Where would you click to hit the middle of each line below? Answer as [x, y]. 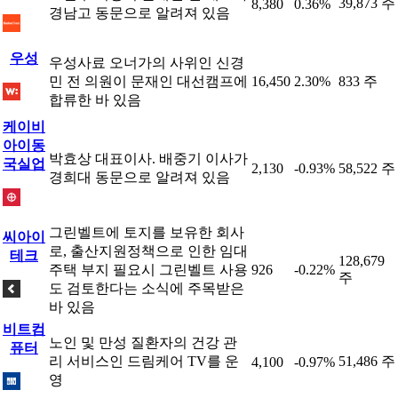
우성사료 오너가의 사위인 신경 [147, 63]
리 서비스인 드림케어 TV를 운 [144, 361]
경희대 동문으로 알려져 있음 [139, 177]
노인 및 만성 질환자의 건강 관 [143, 342]
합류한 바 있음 [95, 100]
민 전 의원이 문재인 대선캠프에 [148, 81]
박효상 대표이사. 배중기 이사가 [148, 159]
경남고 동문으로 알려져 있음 [139, 13]
